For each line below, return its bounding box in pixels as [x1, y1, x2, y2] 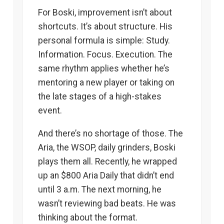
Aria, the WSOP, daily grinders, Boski [38, 142, 175, 152]
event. [38, 105, 62, 116]
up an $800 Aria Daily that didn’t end [38, 170, 174, 180]
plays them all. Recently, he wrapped [38, 156, 177, 166]
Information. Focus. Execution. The [38, 49, 172, 60]
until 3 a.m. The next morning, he [38, 184, 161, 194]
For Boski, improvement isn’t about [38, 7, 172, 18]
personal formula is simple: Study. [38, 35, 170, 46]
